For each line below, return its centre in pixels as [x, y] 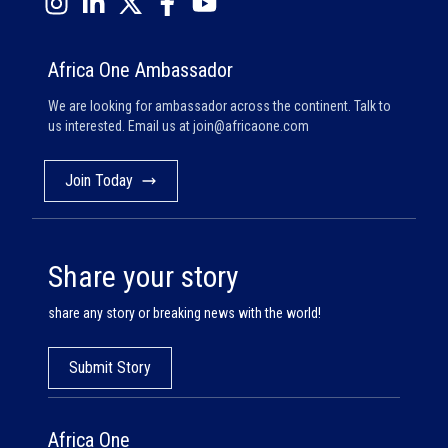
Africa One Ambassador [140, 69]
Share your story [143, 276]
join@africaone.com [251, 125]
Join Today [99, 180]
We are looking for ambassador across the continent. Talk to [219, 105]
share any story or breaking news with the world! [184, 312]
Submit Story [110, 367]
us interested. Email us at [119, 125]
